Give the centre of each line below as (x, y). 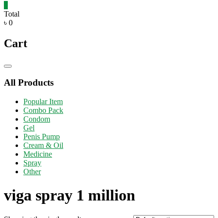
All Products (29, 83)
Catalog (18, 70)
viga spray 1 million (70, 195)
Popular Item (43, 101)
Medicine (38, 154)
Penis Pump (42, 136)
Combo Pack (43, 110)
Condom (37, 119)
